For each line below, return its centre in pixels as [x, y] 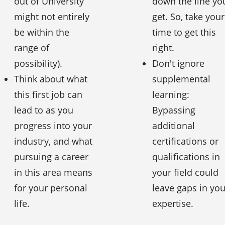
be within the [41, 32]
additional [173, 126]
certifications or [185, 141]
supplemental [181, 79]
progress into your [53, 126]
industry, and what [53, 141]
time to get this [184, 32]
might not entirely [51, 17]
